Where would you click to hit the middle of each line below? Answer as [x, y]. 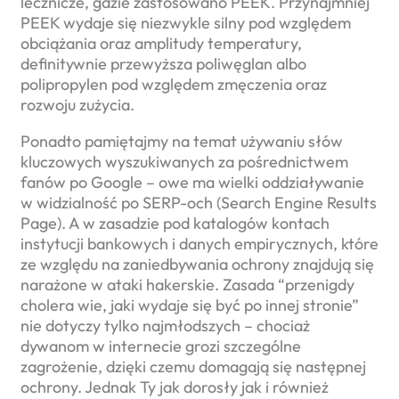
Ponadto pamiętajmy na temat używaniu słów [182, 141]
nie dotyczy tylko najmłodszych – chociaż [165, 325]
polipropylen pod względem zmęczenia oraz [174, 84]
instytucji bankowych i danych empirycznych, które [199, 243]
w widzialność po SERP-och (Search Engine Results [199, 202]
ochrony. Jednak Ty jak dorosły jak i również [175, 387]
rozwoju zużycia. [77, 104]
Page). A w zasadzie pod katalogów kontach [175, 223]
